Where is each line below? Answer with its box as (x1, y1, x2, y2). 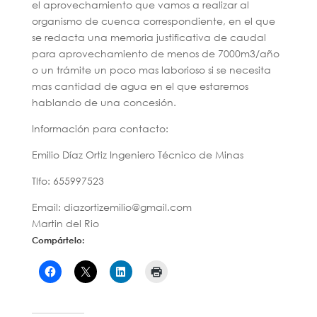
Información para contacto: (31, 121, 168, 135)
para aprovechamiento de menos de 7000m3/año (31, 46, 279, 60)
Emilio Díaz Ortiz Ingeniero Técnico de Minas (31, 147, 243, 161)
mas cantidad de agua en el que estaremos (31, 79, 248, 93)
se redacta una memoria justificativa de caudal (31, 30, 266, 44)
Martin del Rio (31, 216, 99, 230)
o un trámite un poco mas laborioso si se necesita (31, 62, 271, 76)
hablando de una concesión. (31, 95, 176, 109)
